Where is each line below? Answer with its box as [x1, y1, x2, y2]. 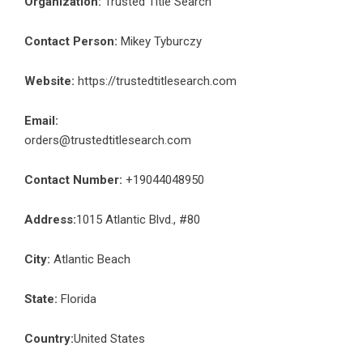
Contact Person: [24, 33, 117, 49]
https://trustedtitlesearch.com [78, 73, 237, 88]
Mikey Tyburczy [117, 33, 202, 49]
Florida [58, 291, 96, 306]
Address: [24, 211, 76, 227]
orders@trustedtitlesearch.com [24, 132, 191, 147]
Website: [24, 73, 75, 88]
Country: [24, 331, 74, 346]
